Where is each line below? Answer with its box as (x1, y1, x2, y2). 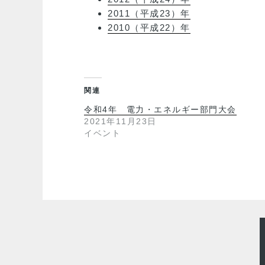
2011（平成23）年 (108, 8, 190, 18)
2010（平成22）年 (108, 22, 190, 33)
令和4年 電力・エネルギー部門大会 (84, 105, 237, 114)
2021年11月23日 (84, 117, 157, 126)
